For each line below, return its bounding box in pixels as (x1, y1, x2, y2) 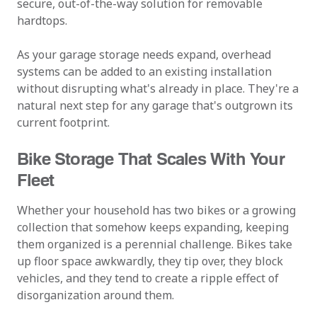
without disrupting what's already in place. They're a (17, 81, 299, 96)
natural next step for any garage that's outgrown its (17, 98, 293, 113)
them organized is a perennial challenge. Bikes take (17, 236, 292, 252)
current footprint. (17, 115, 110, 130)
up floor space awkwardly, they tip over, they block (17, 253, 283, 269)
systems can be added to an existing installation (17, 64, 272, 79)
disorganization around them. (17, 287, 174, 303)
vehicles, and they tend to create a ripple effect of (17, 270, 279, 286)
